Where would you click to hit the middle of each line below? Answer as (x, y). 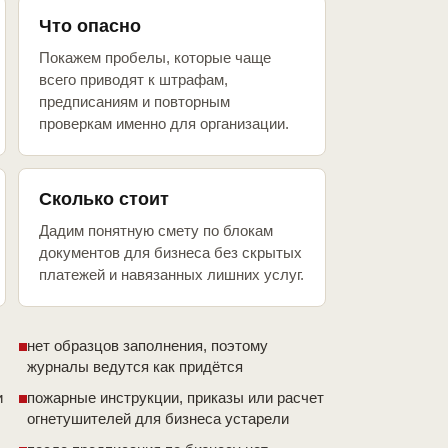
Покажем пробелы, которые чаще (155, 58)
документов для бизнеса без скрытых (170, 253)
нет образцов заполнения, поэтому (147, 346)
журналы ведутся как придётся (135, 367)
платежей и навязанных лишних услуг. (171, 275)
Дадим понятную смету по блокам (156, 231)
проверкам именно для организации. (164, 124)
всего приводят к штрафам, (133, 80)
